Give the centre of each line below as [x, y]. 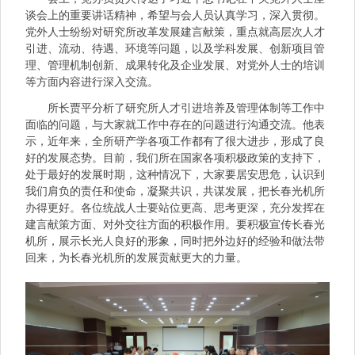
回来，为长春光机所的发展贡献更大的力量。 [137, 258]
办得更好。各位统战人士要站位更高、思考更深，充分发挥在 [176, 208]
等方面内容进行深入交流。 [92, 82]
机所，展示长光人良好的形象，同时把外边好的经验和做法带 [176, 242]
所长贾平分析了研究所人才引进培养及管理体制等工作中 [176, 109]
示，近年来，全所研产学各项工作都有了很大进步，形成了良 [176, 142]
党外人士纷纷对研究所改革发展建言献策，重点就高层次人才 [176, 32]
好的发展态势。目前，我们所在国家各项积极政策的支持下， [176, 158]
